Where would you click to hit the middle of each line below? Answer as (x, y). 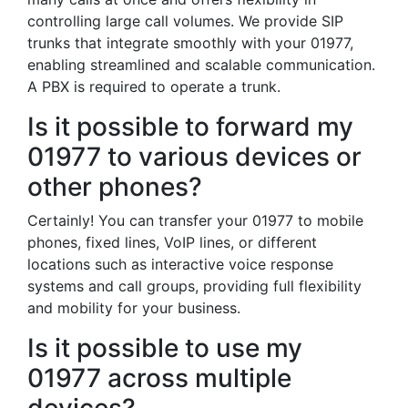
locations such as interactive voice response (180, 264)
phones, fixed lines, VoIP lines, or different (172, 242)
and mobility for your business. (134, 308)
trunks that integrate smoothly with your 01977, (190, 43)
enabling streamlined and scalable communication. (201, 65)
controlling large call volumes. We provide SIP (185, 21)
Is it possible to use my (165, 348)
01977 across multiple (159, 378)
